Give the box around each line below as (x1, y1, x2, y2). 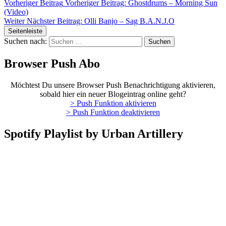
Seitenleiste (8, 27, 42, 35)
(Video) (4, 8, 28, 17)
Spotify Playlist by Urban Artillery (4, 127, 183, 140)
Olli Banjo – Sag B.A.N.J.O (84, 17, 175, 26)
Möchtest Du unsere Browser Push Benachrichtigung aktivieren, (11, 80, 215, 89)
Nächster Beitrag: (27, 17, 82, 26)
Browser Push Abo (4, 57, 100, 71)
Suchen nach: (4, 37, 47, 46)
